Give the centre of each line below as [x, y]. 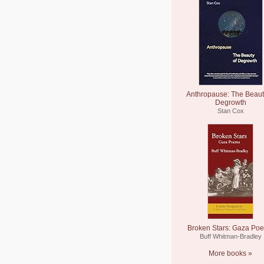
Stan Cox [230, 111]
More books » [230, 253]
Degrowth [230, 103]
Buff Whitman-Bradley [230, 236]
